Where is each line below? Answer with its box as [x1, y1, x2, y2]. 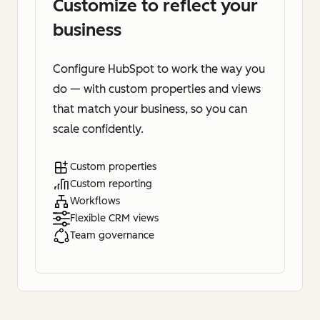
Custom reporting [70, 177, 152, 190]
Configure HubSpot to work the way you [53, 61, 265, 76]
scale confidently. [53, 121, 144, 136]
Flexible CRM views [70, 211, 159, 224]
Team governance [70, 229, 154, 241]
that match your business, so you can [53, 101, 247, 116]
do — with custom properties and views [53, 81, 261, 96]
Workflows [70, 194, 120, 207]
